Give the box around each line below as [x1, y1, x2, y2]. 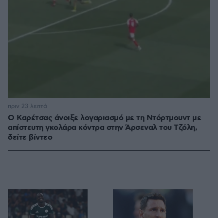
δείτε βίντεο [8, 132, 52, 143]
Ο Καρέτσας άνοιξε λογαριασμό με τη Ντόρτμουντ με [8, 113, 201, 124]
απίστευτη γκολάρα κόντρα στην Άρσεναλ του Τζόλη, [8, 123, 197, 133]
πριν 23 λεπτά [8, 103, 47, 110]
